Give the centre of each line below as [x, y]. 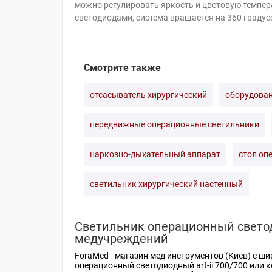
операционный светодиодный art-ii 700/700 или [170, 265]
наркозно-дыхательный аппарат [155, 154]
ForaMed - [95, 256]
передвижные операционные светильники [175, 124]
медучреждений [121, 239]
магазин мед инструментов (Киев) [183, 256]
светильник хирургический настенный [166, 184]
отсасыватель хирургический [148, 95]
